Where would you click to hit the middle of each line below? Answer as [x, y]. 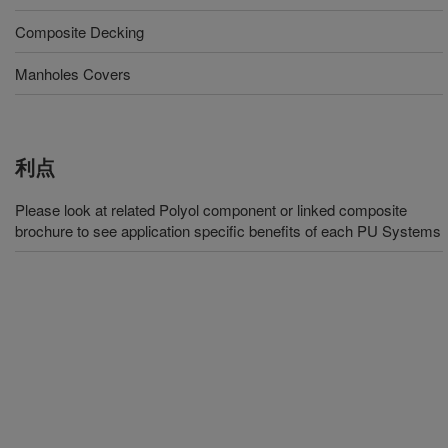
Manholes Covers [73, 73]
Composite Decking [79, 31]
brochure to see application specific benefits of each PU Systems [228, 230]
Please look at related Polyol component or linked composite [211, 209]
